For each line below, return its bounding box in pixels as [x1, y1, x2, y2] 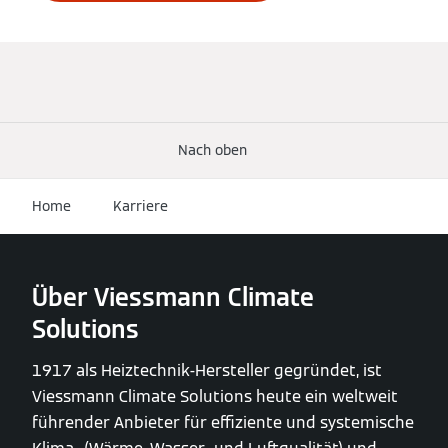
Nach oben [177, 140, 247, 159]
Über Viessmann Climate [32, 282, 314, 313]
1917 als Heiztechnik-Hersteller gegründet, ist [32, 360, 382, 381]
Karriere [113, 196, 168, 215]
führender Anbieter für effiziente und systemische [32, 412, 414, 433]
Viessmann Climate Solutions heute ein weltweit [32, 386, 398, 407]
